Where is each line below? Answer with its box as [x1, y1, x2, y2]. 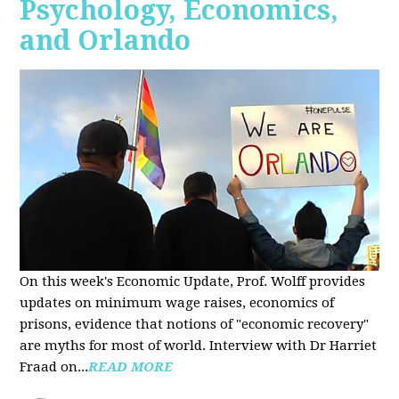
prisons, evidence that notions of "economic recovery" [20, 316, 370, 333]
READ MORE [88, 359, 174, 376]
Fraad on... [20, 359, 89, 376]
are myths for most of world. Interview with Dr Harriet [20, 338, 378, 354]
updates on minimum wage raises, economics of [20, 295, 335, 312]
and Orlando [20, 24, 191, 56]
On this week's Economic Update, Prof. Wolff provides [20, 273, 366, 290]
